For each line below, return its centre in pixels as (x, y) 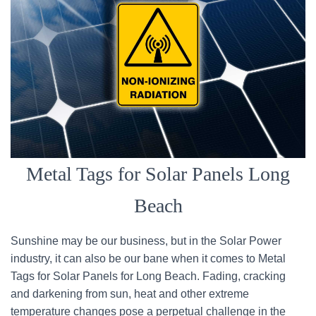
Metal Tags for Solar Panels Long (158, 174)
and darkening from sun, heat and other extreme (130, 294)
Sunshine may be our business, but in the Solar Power (146, 241)
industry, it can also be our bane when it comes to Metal (148, 259)
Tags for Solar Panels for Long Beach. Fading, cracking (148, 276)
